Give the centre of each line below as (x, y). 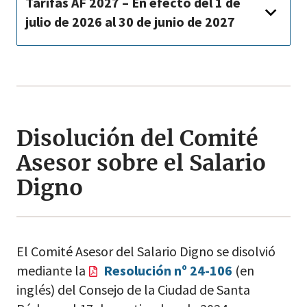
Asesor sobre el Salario (141, 163)
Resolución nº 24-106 (168, 270)
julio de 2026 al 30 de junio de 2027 (130, 22)
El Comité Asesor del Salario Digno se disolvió (146, 251)
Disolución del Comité (137, 138)
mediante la (52, 270)
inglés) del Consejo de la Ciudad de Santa (133, 290)
